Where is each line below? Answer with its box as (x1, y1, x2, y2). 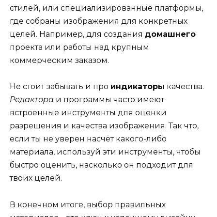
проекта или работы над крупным (10, 43, 149, 52)
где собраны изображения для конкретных (10, 16, 187, 26)
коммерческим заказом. (10, 56, 109, 65)
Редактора (10, 95, 54, 105)
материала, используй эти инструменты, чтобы (10, 147, 201, 157)
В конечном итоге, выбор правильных (10, 200, 166, 209)
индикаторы (110, 82, 165, 92)
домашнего (145, 30, 196, 39)
